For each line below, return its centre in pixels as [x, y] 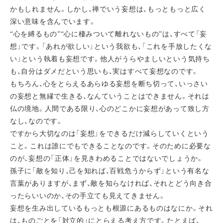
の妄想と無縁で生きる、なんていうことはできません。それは [110, 96]
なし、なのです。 [37, 121]
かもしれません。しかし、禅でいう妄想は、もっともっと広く [108, 9]
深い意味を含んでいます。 [53, 22]
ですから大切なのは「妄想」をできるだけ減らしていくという [110, 134]
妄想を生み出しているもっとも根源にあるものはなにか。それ [111, 208]
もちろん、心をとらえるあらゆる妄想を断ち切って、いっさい [109, 84]
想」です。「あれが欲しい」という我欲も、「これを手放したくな [111, 47]
